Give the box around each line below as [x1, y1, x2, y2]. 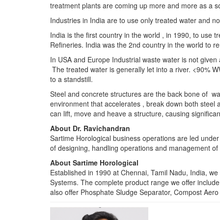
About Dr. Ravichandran [50, 123, 130, 134]
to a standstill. [50, 74, 93, 84]
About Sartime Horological [50, 158, 140, 168]
